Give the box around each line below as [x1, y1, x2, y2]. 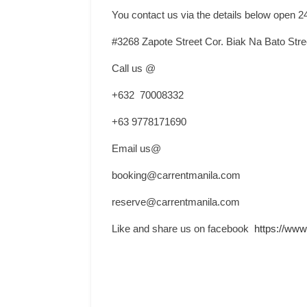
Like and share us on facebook [112, 223, 254, 234]
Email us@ [112, 143, 161, 154]
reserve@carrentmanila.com [112, 196, 240, 208]
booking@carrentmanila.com [112, 169, 241, 181]
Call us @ [112, 62, 156, 74]
